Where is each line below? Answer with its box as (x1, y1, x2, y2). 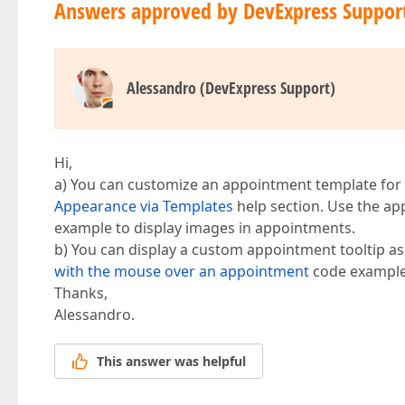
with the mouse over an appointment (54, 261, 309, 281)
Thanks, (54, 283, 108, 303)
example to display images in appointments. (54, 218, 355, 238)
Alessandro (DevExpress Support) (127, 77, 335, 99)
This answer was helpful (97, 353, 246, 371)
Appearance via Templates (54, 196, 233, 216)
